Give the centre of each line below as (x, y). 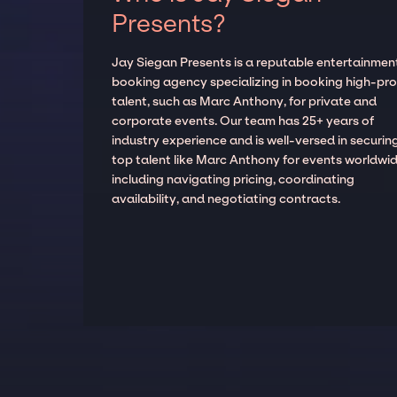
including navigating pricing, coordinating (234, 180)
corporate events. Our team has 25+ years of (243, 121)
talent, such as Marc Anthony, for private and (245, 102)
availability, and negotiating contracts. (226, 199)
